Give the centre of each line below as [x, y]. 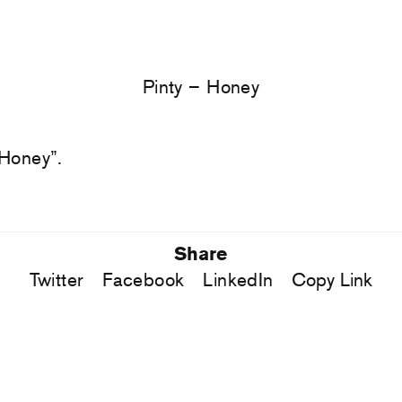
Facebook [144, 280]
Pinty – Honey [201, 87]
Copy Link [332, 280]
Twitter [57, 280]
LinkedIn [238, 280]
